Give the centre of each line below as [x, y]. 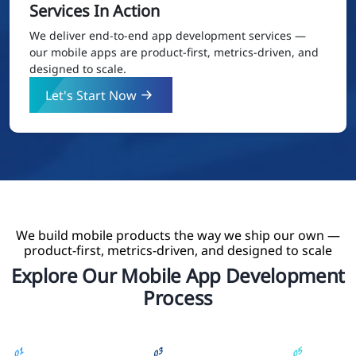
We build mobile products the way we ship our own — [178, 236]
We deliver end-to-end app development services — [168, 36]
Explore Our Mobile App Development [178, 276]
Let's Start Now [91, 95]
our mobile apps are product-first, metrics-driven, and [174, 52]
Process [178, 298]
